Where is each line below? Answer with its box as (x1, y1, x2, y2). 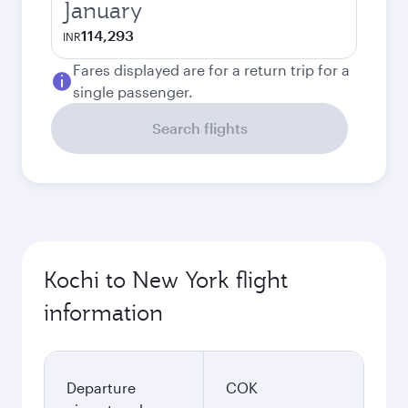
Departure (66, 379, 136, 396)
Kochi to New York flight (44, 265, 288, 294)
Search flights (151, 119, 248, 137)
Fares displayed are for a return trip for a (73, 61, 350, 78)
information (44, 298, 163, 327)
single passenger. (73, 83, 193, 100)
